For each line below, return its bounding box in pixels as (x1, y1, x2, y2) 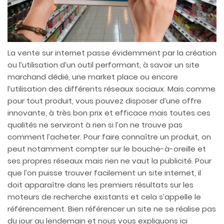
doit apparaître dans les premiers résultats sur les (7, 179, 193, 190)
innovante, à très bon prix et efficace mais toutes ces (7, 107, 210, 118)
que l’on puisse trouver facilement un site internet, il (7, 167, 201, 178)
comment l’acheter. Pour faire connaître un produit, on (7, 131, 211, 142)
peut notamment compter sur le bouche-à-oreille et (7, 143, 206, 154)
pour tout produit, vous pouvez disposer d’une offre (7, 95, 201, 106)
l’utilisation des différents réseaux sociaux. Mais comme (7, 83, 215, 94)
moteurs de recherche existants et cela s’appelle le (7, 191, 201, 202)
